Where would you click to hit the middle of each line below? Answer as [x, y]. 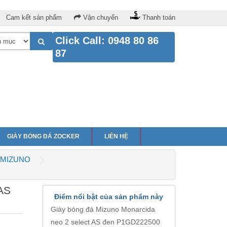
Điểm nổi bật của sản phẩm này [109, 197]
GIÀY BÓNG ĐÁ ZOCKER [43, 137]
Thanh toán [159, 17]
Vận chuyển [101, 17]
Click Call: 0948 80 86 [107, 41]
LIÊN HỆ [116, 137]
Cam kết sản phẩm [34, 17]
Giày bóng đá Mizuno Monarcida [103, 210]
